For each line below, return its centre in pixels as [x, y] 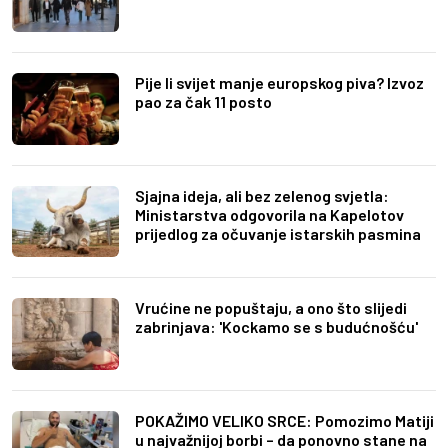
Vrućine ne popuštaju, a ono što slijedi [271, 308]
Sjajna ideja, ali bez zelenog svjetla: [262, 195]
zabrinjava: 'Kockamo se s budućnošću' [276, 327]
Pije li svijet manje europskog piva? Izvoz [279, 83]
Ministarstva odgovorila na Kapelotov [269, 214]
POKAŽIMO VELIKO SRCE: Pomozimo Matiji [284, 421]
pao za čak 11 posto [203, 102]
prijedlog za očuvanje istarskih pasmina [278, 233]
